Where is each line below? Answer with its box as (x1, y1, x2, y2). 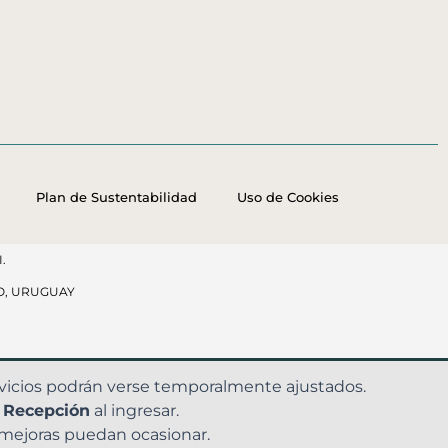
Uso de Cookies (236, 189, 339, 205)
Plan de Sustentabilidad (35, 189, 197, 205)
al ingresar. (90, 401, 179, 420)
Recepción (3, 401, 90, 420)
